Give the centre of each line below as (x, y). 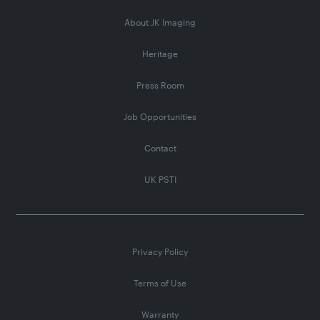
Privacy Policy (160, 251)
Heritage (160, 53)
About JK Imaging (160, 22)
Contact (160, 147)
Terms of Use (160, 282)
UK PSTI (160, 179)
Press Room (160, 85)
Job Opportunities (160, 116)
